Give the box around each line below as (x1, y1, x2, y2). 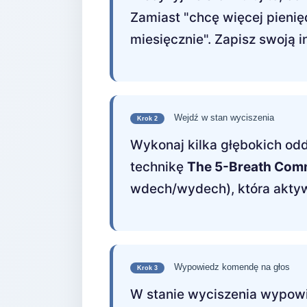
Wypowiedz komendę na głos (171, 262, 290, 272)
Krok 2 (137, 115, 158, 122)
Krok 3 (137, 265, 158, 271)
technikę (130, 159, 187, 175)
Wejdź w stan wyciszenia (171, 112, 274, 123)
